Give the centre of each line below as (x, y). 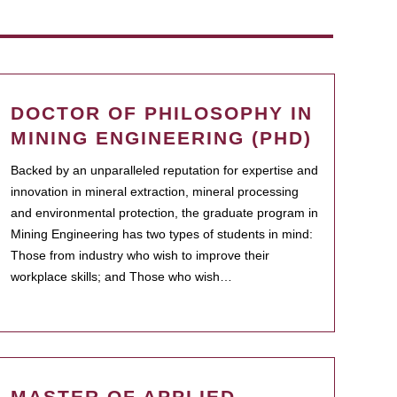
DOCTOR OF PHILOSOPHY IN (162, 113)
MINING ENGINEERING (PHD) (161, 138)
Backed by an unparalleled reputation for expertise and (164, 170)
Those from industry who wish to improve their (140, 255)
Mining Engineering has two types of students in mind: (162, 234)
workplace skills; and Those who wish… (121, 276)
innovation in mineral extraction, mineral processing (155, 191)
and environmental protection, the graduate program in (164, 213)
